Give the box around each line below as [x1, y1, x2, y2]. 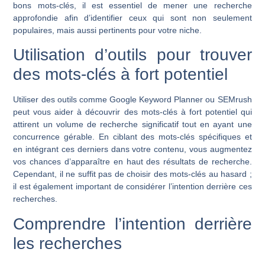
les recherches [13, 234, 122, 253]
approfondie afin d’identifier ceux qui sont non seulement [13, 12, 252, 22]
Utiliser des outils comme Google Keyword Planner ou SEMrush [13, 95, 252, 105]
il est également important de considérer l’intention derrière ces [13, 182, 252, 192]
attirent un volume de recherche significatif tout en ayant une [13, 119, 252, 130]
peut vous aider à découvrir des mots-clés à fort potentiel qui [13, 107, 252, 117]
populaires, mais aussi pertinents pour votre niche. [13, 25, 202, 35]
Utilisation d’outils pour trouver [13, 46, 252, 64]
